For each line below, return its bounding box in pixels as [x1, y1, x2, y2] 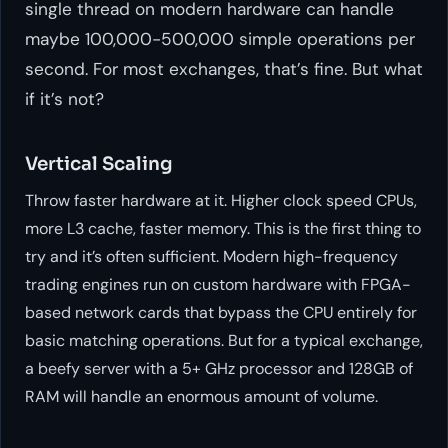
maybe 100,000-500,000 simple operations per [25, 28, 415, 51]
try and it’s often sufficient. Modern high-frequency [25, 245, 398, 267]
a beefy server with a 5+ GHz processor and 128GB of [25, 357, 413, 379]
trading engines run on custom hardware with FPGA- [25, 273, 411, 295]
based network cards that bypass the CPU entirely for [25, 301, 417, 323]
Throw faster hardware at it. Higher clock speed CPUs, [25, 189, 417, 211]
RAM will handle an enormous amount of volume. [25, 385, 378, 407]
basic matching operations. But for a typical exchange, [25, 329, 423, 351]
